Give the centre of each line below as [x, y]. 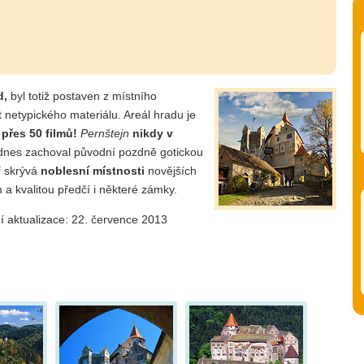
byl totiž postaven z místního [82, 95]
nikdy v [153, 133]
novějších [171, 170]
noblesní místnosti [93, 170]
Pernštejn [105, 133]
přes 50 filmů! [39, 133]
